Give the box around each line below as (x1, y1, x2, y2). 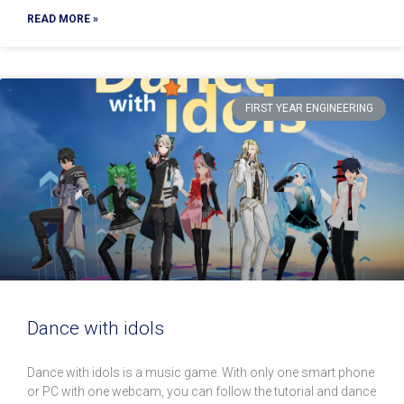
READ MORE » (27, 13, 98, 26)
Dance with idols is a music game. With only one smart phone (27, 365, 374, 381)
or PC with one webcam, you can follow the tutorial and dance (27, 384, 376, 399)
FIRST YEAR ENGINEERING (244, 102, 373, 115)
